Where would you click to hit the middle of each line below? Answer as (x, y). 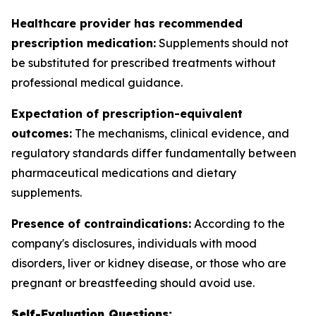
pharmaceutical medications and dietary (124, 173)
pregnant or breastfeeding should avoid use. (133, 283)
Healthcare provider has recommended (127, 23)
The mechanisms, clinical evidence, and (181, 133)
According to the (238, 224)
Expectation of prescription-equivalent (127, 114)
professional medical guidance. (97, 83)
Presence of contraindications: (101, 224)
